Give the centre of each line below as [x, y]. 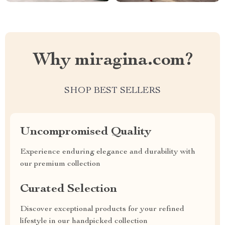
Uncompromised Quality [86, 132]
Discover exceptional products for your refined [102, 209]
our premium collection [60, 164]
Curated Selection [69, 189]
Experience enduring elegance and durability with [108, 152]
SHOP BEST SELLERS [113, 91]
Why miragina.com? [113, 61]
